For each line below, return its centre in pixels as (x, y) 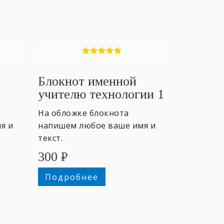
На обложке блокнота (83, 113)
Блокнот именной (87, 81)
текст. (50, 138)
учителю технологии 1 (101, 94)
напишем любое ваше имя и (97, 125)
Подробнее (71, 177)
